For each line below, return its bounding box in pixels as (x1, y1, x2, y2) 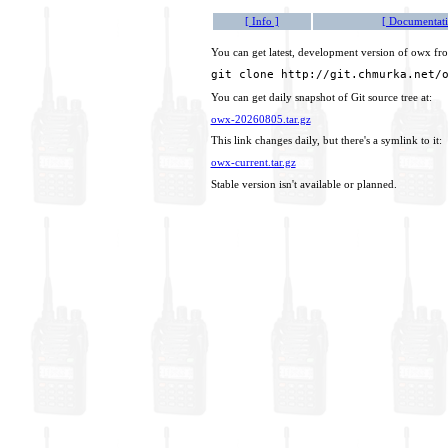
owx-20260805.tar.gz (210, 113, 311, 125)
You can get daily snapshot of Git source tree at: (210, 91, 432, 103)
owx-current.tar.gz (210, 156, 296, 168)
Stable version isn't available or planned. (210, 178, 397, 190)
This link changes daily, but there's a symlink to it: (210, 135, 442, 147)
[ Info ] (244, 16, 279, 27)
